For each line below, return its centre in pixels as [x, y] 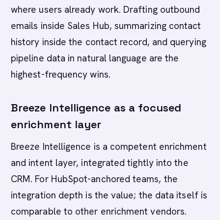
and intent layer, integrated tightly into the [100, 163]
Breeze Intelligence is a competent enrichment [109, 147]
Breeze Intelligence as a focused [96, 108]
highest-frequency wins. [61, 74]
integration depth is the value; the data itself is [109, 195]
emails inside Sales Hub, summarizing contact [106, 26]
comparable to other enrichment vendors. [99, 211]
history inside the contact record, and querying [109, 42]
